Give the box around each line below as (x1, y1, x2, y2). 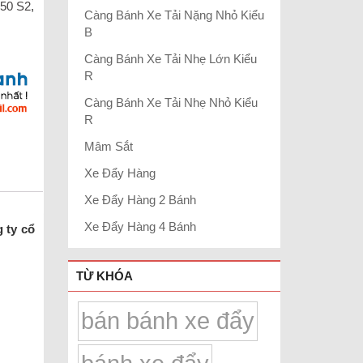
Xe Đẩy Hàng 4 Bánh (83, 219, 196, 233)
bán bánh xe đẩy (80, 307, 254, 334)
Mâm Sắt (83, 139, 133, 153)
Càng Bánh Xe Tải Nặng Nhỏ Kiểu (83, 7, 264, 22)
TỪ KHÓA (75, 268, 133, 283)
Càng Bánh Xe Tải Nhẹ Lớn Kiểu (83, 51, 257, 66)
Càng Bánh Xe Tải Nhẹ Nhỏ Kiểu (83, 95, 258, 109)
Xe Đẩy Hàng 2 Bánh (83, 192, 196, 207)
